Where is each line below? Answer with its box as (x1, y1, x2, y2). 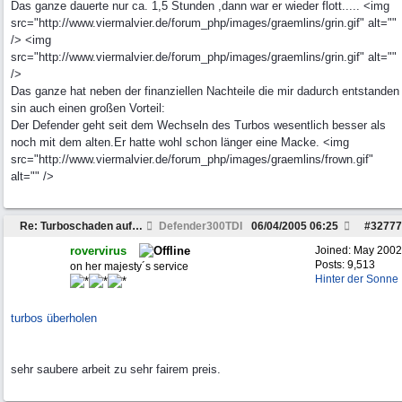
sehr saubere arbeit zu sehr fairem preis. (11, 363, 221, 376)
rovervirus (70, 244, 127, 258)
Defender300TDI (156, 220, 242, 232)
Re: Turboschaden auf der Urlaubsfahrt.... (132, 220, 143, 232)
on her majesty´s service (70, 260, 188, 273)
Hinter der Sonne (315, 273, 398, 285)
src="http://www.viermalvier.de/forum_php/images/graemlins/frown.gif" (11, 153, 373, 166)
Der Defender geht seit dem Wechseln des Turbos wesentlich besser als (11, 118, 386, 132)
